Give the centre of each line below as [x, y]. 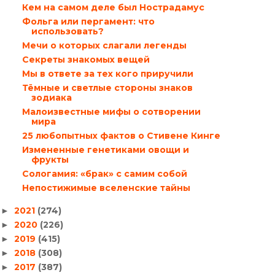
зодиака [51, 98]
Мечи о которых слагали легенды [104, 45]
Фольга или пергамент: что [88, 21]
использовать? [67, 31]
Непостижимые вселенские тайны [106, 188]
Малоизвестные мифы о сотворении [111, 112]
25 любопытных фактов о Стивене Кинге [121, 136]
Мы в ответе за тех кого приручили [107, 74]
